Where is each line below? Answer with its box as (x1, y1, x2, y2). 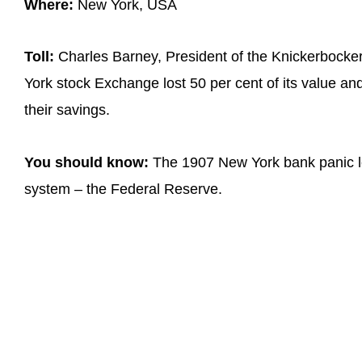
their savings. (24, 102, 110, 119)
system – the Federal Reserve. (24, 180, 222, 197)
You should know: (24, 154, 149, 170)
